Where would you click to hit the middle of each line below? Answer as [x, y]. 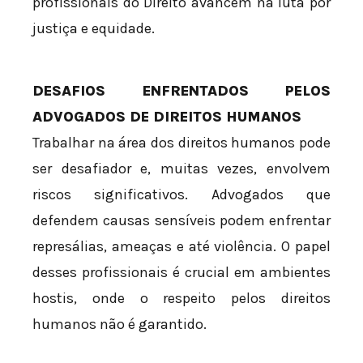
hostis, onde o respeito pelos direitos [181, 299]
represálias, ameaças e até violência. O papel [181, 247]
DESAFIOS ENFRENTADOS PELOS [181, 91]
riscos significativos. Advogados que [181, 195]
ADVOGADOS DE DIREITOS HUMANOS [167, 117]
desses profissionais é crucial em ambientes [181, 273]
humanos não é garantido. [120, 325]
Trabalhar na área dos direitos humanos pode [181, 143]
